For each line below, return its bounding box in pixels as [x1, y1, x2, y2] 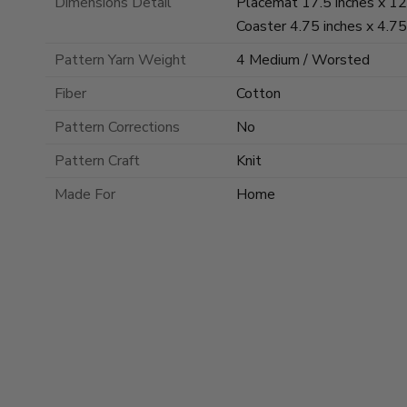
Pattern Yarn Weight [55, 50, 186, 71]
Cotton [236, 84, 281, 104]
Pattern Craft [55, 151, 140, 172]
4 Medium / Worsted [236, 50, 370, 71]
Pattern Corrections [55, 117, 180, 138]
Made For [55, 184, 115, 205]
